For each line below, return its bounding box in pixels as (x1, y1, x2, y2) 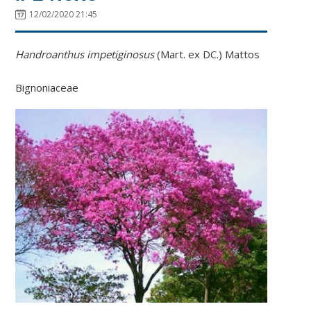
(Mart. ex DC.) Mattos (157, 47, 260, 61)
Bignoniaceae (15, 80, 79, 94)
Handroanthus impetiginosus (15, 47, 158, 61)
